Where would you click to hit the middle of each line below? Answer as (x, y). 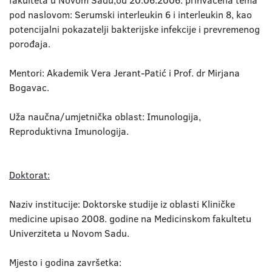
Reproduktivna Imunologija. (69, 131)
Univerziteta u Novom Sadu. (69, 233)
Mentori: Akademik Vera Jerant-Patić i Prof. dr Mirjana (124, 73)
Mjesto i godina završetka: (65, 262)
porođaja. (30, 44)
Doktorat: (29, 175)
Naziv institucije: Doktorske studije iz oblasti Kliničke (122, 204)
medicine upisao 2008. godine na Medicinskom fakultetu (130, 219)
